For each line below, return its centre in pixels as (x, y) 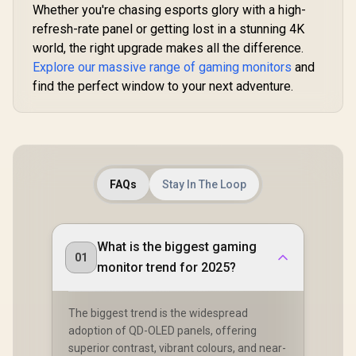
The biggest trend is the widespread (158, 313)
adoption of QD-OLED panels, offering (163, 331)
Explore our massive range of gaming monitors (162, 67)
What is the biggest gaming (177, 247)
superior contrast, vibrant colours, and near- (177, 348)
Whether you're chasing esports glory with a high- (169, 10)
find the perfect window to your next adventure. (163, 86)
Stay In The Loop (204, 184)
